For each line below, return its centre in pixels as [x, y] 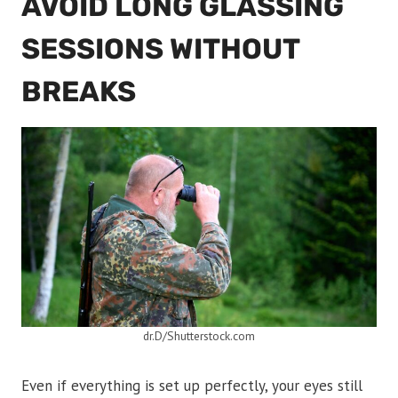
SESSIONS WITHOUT [160, 49]
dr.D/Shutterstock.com [199, 336]
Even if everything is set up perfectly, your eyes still [192, 386]
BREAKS [79, 92]
